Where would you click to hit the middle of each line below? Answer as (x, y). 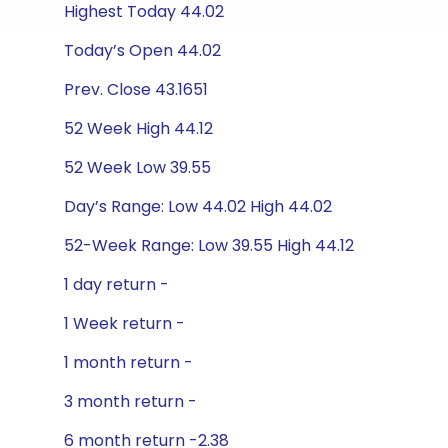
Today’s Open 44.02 (142, 50)
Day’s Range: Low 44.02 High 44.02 (198, 206)
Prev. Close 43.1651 (136, 89)
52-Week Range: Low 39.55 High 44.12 (209, 245)
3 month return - (130, 401)
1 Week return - (124, 323)
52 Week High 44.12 (138, 128)
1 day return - (116, 284)
